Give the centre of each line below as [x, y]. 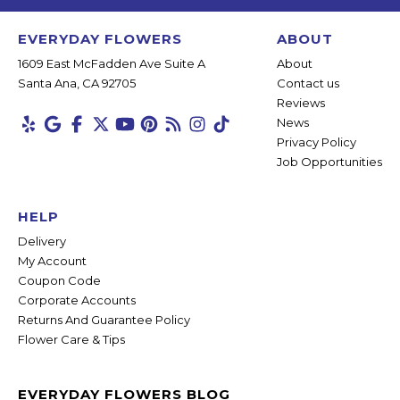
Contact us [308, 83]
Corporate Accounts [77, 300]
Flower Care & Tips [71, 340]
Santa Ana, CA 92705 [77, 83]
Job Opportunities [329, 162]
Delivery [42, 242]
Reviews [301, 103]
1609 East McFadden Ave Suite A [112, 64]
